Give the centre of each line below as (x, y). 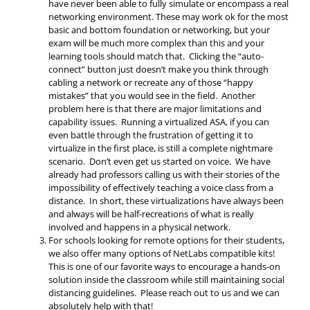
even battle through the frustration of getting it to (151, 135)
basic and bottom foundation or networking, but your (159, 30)
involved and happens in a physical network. (139, 227)
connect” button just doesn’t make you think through (158, 70)
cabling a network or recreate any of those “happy (151, 83)
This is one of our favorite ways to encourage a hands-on (164, 267)
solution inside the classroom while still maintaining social (166, 280)
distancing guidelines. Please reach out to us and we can (164, 293)
